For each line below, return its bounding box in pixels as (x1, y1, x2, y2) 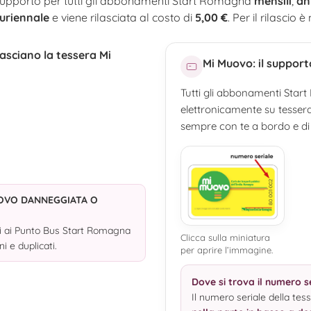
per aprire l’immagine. (180, 244, 274, 255)
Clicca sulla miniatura (180, 231, 271, 243)
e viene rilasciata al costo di (49, 10, 195, 24)
